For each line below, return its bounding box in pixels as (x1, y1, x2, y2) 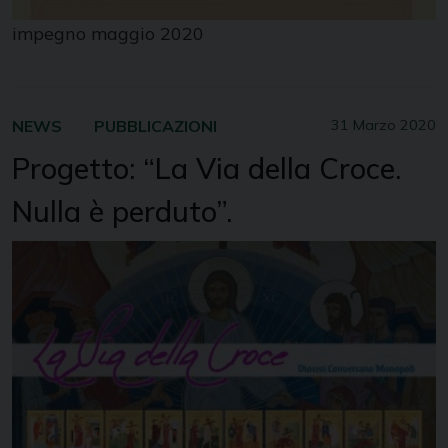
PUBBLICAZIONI (94, 115, 217, 136)
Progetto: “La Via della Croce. (12, 149, 401, 186)
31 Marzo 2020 (331, 115, 436, 134)
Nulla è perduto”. (12, 192, 232, 229)
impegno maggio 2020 (12, 21, 204, 45)
